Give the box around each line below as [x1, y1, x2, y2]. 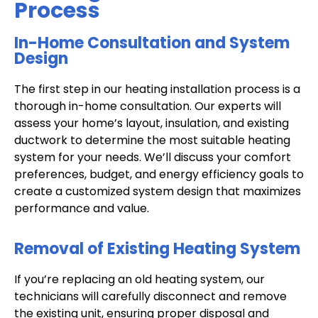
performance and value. [14, 199, 149, 216]
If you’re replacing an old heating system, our [14, 271, 265, 288]
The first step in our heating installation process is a [14, 80, 300, 97]
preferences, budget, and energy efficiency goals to [14, 165, 304, 182]
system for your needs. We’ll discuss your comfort [14, 148, 291, 165]
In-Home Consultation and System [14, 31, 290, 54]
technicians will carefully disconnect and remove [14, 288, 287, 305]
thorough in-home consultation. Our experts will [14, 97, 281, 114]
